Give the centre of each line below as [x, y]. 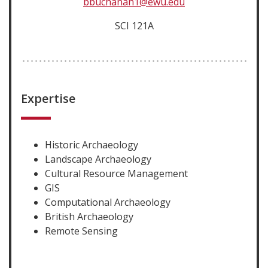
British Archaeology [89, 217]
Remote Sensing [81, 231]
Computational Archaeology [108, 202]
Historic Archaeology [92, 145]
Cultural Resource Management [116, 173]
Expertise [48, 98]
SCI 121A [134, 26]
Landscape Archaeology [98, 159]
